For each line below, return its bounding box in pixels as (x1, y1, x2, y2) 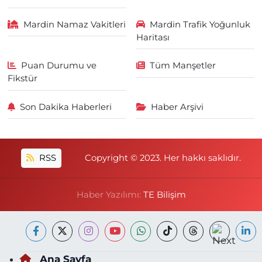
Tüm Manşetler (150, 60, 216, 71)
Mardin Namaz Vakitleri (23, 19, 126, 30)
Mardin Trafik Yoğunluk (150, 19, 250, 30)
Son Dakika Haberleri (20, 101, 112, 112)
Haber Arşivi (151, 101, 204, 112)
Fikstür (7, 73, 37, 84)
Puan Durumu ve (21, 60, 97, 71)
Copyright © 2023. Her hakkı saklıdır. (85, 153, 242, 164)
